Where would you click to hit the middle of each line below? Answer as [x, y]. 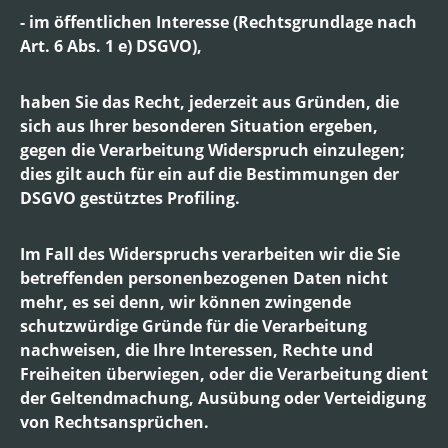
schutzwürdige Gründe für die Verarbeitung [193, 325]
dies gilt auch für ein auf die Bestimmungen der [209, 173]
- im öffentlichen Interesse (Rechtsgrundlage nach [218, 21]
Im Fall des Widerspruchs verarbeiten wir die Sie [210, 253]
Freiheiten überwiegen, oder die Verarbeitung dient [224, 373]
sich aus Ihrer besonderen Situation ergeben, [199, 125]
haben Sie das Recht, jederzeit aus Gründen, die [209, 101]
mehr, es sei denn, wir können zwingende [185, 301]
